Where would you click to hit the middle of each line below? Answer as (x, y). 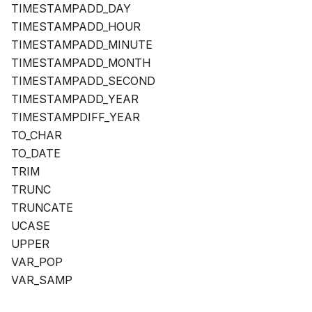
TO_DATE (36, 154)
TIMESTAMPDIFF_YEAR (76, 117)
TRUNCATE (42, 208)
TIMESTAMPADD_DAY (71, 9)
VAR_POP (37, 262)
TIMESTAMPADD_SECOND (83, 81)
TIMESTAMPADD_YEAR (75, 99)
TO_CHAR (37, 135)
